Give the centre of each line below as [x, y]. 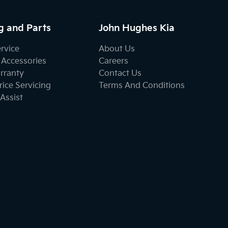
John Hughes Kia [137, 28]
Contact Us [120, 73]
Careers [114, 61]
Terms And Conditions [142, 85]
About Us [117, 49]
